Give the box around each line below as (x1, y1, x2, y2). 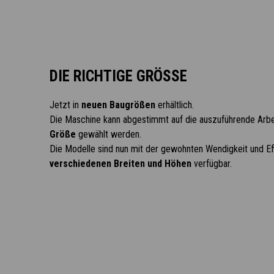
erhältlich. (155, 99, 194, 111)
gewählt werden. (75, 128, 141, 140)
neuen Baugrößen (81, 99, 155, 111)
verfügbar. (191, 158, 232, 169)
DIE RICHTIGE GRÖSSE (49, 67, 187, 85)
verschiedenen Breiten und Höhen (49, 158, 191, 169)
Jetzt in (49, 99, 81, 111)
